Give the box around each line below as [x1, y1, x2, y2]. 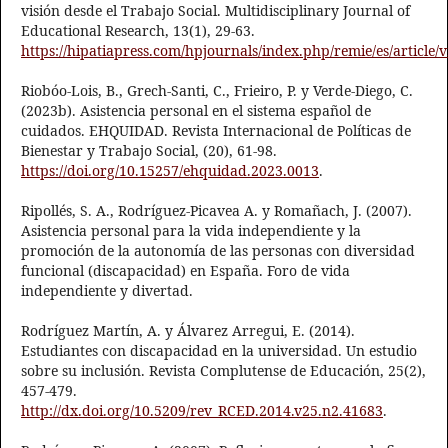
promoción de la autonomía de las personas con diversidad [21, 241, 415, 261]
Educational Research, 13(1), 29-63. [21, 21, 255, 41]
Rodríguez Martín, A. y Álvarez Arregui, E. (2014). [21, 321, 355, 341]
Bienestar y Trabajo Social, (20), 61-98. [21, 141, 277, 161]
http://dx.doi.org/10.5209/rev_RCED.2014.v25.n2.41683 [21, 401, 383, 421]
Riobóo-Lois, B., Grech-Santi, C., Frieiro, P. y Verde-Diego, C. [21, 81, 413, 101]
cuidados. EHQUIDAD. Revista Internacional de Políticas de [21, 121, 411, 141]
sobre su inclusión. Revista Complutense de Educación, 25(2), [21, 361, 426, 381]
